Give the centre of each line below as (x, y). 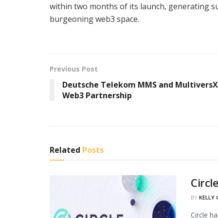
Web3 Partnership (97, 95)
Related (65, 150)
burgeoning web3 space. (94, 19)
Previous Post (74, 69)
